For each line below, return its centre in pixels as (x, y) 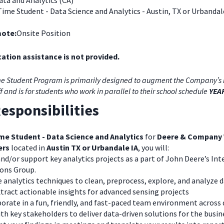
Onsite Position (43, 33)
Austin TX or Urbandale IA (92, 147)
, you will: (153, 147)
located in (28, 147)
